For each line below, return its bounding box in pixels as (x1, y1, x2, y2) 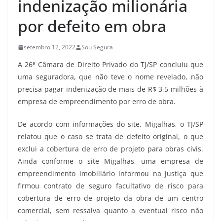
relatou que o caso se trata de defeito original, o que (18, 132, 203, 142)
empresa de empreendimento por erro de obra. (18, 97, 176, 107)
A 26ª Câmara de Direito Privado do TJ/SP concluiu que (18, 60, 203, 70)
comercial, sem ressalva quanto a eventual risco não (18, 206, 203, 216)
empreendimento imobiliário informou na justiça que (18, 169, 203, 179)
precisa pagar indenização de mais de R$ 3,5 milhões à (18, 84, 203, 94)
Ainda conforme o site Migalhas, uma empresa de (18, 156, 203, 166)
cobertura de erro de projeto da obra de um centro (18, 193, 203, 203)
